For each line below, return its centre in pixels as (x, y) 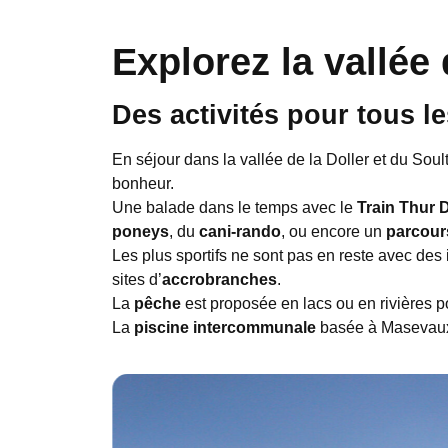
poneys (140, 232)
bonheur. (143, 184)
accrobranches (219, 280)
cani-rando (240, 232)
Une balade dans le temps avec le (234, 208)
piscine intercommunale (225, 328)
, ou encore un (333, 232)
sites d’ (137, 280)
